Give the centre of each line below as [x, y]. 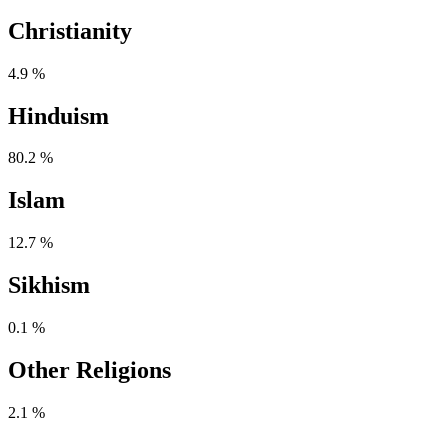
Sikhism [49, 285]
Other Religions [89, 370]
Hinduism [58, 115]
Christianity [70, 30]
